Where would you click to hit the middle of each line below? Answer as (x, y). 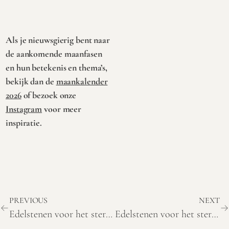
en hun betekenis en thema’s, (57, 68)
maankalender (82, 82)
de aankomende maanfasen (54, 54)
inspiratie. (24, 123)
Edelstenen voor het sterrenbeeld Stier (109, 214)
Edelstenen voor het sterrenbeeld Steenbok (215, 214)
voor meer (62, 109)
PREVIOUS (29, 200)
